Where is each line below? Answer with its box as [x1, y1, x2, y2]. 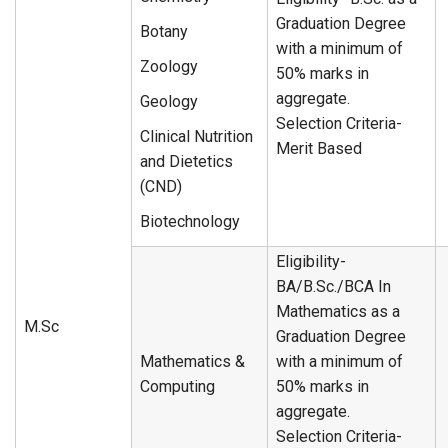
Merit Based [276, 139, 362, 158]
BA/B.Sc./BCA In [276, 277, 391, 296]
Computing [140, 377, 215, 396]
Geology [140, 92, 198, 111]
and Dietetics [140, 152, 233, 171]
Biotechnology [140, 212, 240, 231]
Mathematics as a [276, 302, 400, 321]
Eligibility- [276, 252, 346, 271]
